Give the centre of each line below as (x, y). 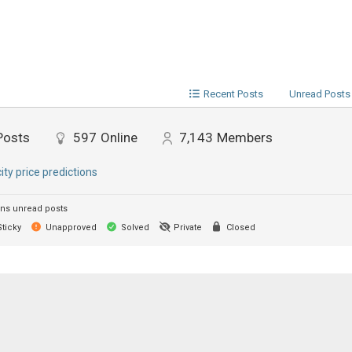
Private (186, 228)
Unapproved (70, 228)
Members (244, 138)
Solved (134, 228)
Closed (239, 228)
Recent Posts (233, 94)
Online (119, 138)
